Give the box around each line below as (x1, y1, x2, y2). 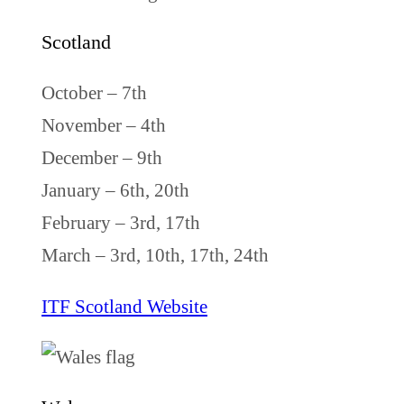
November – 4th (41, 114, 166, 135)
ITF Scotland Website (41, 295, 207, 317)
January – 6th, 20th (41, 179, 189, 200)
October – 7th (41, 81, 147, 103)
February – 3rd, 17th (41, 211, 200, 233)
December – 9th (41, 146, 162, 168)
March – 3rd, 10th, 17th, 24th (41, 243, 269, 265)
